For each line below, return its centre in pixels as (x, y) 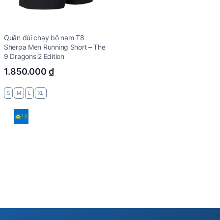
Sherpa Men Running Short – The (55, 47)
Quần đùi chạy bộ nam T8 (44, 37)
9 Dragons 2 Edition (34, 56)
